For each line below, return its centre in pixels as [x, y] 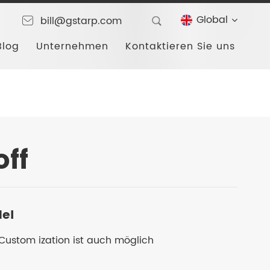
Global [212, 20]
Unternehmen [73, 46]
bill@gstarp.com [81, 21]
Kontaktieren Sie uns [181, 46]
